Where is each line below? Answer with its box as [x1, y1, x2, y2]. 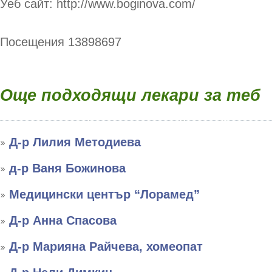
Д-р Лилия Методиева [9, 135, 141, 149]
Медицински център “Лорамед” [9, 188, 200, 201]
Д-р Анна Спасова [9, 214, 117, 227]
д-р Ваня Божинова [9, 161, 126, 175]
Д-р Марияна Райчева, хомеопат [9, 240, 203, 253]
